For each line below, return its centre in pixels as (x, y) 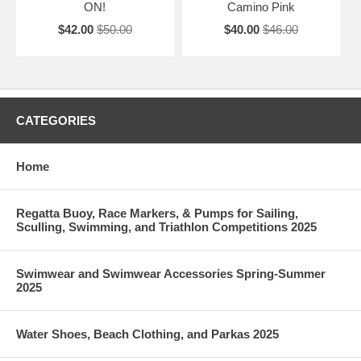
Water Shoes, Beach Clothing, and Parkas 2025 (147, 334)
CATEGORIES (56, 120)
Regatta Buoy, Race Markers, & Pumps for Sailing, (157, 213)
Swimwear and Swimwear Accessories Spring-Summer (171, 273)
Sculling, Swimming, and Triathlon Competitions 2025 (166, 226)
